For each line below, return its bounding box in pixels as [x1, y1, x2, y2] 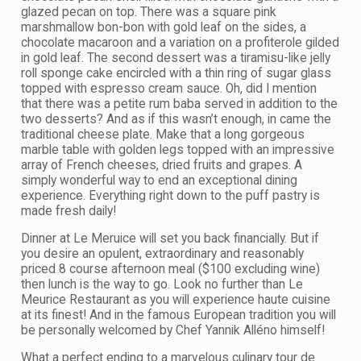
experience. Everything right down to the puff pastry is [21, 189, 320, 204]
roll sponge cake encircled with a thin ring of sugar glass [21, 66, 331, 81]
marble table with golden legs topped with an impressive [21, 143, 334, 158]
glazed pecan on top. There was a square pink [21, 5, 276, 20]
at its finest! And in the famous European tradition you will [21, 308, 336, 323]
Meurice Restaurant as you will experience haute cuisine [21, 293, 330, 308]
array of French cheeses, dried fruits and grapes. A [21, 158, 302, 173]
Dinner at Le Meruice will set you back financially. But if [21, 231, 319, 247]
